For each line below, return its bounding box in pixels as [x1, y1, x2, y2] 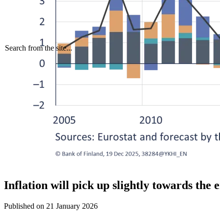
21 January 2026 [46, 201, 98, 210]
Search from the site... [5, 43, 72, 52]
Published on [4, 201, 44, 210]
